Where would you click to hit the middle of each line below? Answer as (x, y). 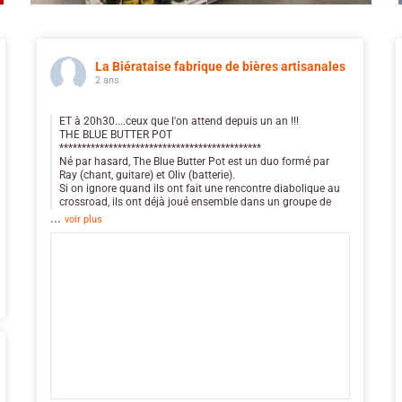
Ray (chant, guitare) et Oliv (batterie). (147, 175)
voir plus (83, 219)
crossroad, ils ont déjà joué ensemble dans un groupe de (195, 201)
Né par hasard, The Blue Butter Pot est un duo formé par (194, 161)
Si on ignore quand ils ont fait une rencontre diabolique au (200, 188)
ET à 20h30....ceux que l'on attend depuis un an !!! (179, 121)
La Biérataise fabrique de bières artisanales (220, 66)
